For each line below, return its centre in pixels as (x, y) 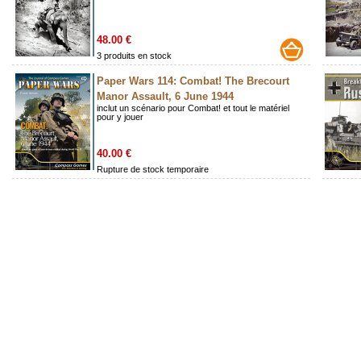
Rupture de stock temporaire (153, 170)
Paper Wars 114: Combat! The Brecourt (193, 81)
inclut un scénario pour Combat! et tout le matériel (193, 108)
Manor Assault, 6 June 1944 (165, 97)
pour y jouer (120, 117)
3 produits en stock (134, 56)
